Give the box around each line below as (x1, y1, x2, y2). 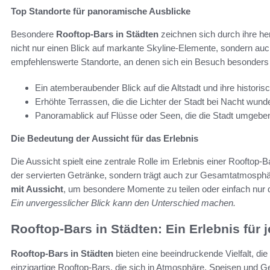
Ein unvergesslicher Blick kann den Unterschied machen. (11, 198, 236, 209)
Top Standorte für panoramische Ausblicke (11, 6, 190, 17)
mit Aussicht (11, 184, 63, 195)
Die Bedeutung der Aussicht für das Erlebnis (11, 133, 198, 144)
